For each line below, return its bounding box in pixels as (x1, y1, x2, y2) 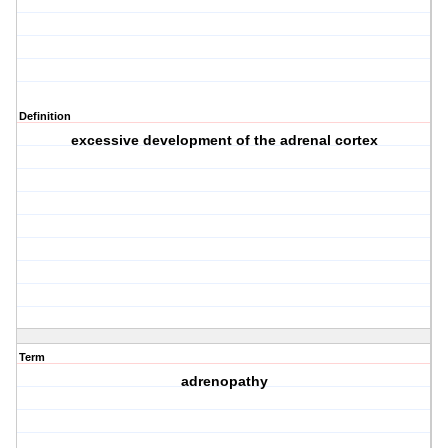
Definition (19, 110, 71, 123)
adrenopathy (180, 373, 268, 390)
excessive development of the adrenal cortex (70, 132, 378, 149)
